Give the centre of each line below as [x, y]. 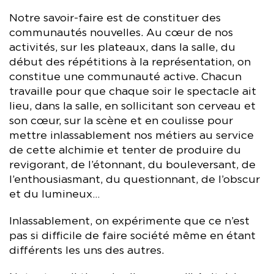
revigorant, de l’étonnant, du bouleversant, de [132, 165]
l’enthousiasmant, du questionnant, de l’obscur [135, 180]
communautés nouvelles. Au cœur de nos [121, 33]
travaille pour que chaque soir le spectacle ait [133, 91]
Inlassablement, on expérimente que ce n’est [129, 221]
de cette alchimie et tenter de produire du [125, 150]
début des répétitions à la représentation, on [130, 62]
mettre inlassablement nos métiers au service [131, 135]
